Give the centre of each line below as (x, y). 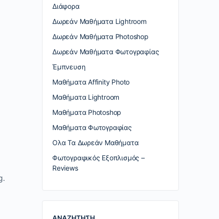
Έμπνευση (69, 67)
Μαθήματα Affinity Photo (91, 82)
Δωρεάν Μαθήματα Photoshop (100, 36)
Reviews (65, 168)
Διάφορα (66, 6)
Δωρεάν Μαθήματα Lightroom (99, 21)
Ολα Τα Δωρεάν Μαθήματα (96, 142)
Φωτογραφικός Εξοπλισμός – (99, 158)
